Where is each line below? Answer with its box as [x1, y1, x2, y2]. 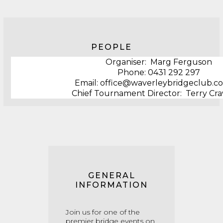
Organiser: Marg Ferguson [106, 57, 213, 67]
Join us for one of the [66, 208, 140, 217]
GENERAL [88, 171, 135, 180]
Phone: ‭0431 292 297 [117, 68, 201, 77]
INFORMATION [75, 180, 148, 190]
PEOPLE [91, 42, 132, 52]
